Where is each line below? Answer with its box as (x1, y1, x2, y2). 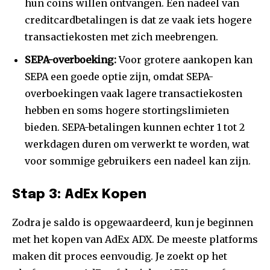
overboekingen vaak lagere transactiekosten (25, 87, 242, 100)
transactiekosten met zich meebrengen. (25, 31, 218, 43)
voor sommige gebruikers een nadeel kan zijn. (25, 155, 251, 168)
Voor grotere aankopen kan (116, 54, 253, 66)
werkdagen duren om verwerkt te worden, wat (25, 138, 250, 151)
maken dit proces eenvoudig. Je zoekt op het (12, 250, 227, 263)
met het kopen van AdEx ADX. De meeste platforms (12, 233, 258, 246)
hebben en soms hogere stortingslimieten (25, 104, 229, 117)
